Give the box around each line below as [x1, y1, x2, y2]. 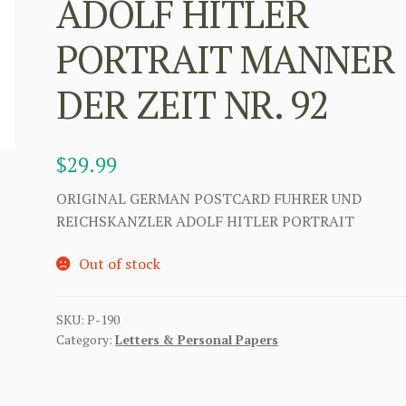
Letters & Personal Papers [115, 330, 279, 348]
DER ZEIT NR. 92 [56, 78, 329, 130]
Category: [56, 330, 116, 348]
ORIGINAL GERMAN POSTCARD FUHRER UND [56, 188, 362, 208]
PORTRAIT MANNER [56, 33, 396, 84]
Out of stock [78, 254, 160, 275]
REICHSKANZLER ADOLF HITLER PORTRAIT [56, 210, 355, 231]
